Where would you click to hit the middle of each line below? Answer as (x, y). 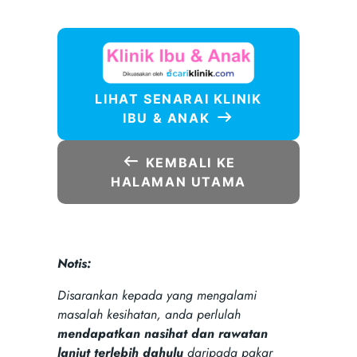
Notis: (74, 263)
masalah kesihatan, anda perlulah (149, 314)
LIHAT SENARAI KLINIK (178, 99)
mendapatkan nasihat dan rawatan (162, 333)
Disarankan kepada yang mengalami (157, 295)
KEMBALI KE (188, 163)
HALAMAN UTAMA (178, 182)
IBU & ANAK (169, 118)
